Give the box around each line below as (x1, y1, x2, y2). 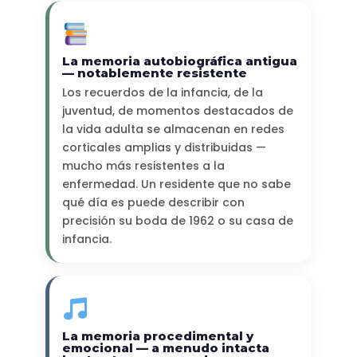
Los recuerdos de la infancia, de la (61, 84, 263, 101)
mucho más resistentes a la (61, 158, 225, 175)
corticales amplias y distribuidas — (61, 139, 266, 156)
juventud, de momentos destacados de (61, 103, 293, 120)
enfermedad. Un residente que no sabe (61, 176, 291, 193)
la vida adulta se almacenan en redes (61, 121, 284, 138)
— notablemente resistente (61, 65, 247, 81)
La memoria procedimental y (61, 328, 253, 344)
